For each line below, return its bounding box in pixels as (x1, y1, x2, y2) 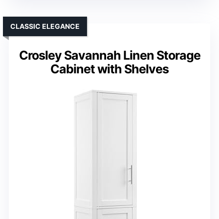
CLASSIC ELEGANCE (10, 22, 80, 31)
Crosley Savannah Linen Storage (19, 48, 200, 63)
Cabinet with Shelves (50, 62, 169, 77)
